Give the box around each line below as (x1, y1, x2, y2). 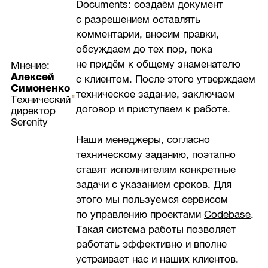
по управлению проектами (76, 208, 205, 220)
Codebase (204, 208, 251, 220)
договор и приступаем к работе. (76, 103, 231, 115)
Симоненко (11, 83, 71, 95)
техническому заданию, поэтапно (76, 148, 236, 160)
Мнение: (11, 60, 50, 72)
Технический (11, 94, 71, 106)
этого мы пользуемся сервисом (76, 193, 229, 205)
